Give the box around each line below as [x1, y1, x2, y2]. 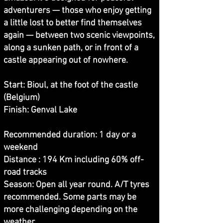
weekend [3, 142, 38, 153]
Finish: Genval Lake [3, 105, 77, 115]
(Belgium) [3, 92, 40, 103]
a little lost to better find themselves [3, 17, 142, 28]
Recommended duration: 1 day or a [3, 129, 136, 140]
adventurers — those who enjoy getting [3, 5, 151, 16]
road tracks [3, 167, 47, 178]
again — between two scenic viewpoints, [3, 30, 155, 41]
